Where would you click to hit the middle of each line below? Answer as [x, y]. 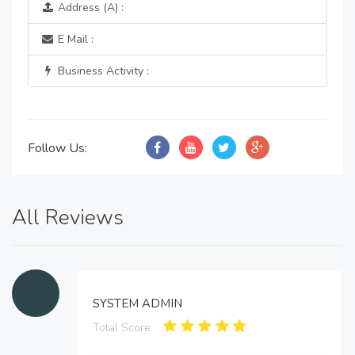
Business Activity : [102, 71]
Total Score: [123, 328]
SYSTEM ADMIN [137, 303]
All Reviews [68, 218]
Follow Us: [57, 148]
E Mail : [74, 39]
